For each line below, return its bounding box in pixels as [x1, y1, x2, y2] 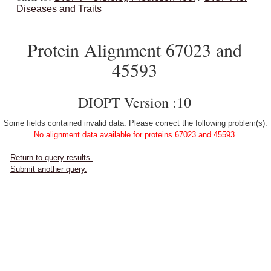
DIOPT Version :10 [78, 93, 191, 112]
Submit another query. [10, 165, 87, 174]
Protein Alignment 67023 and [27, 38, 242, 62]
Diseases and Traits [16, 4, 102, 14]
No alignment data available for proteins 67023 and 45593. [34, 130, 237, 139]
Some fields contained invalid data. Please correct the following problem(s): [4, 119, 267, 128]
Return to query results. [10, 153, 93, 162]
